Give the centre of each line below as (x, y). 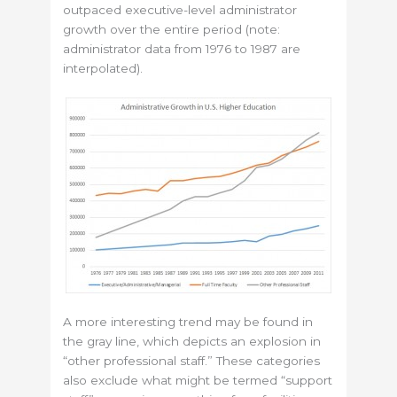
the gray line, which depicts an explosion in (192, 342)
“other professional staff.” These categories (192, 361)
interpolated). (103, 68)
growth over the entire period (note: (172, 29)
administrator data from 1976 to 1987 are (182, 48)
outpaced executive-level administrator (180, 9)
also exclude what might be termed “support (198, 381)
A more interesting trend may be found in (188, 322)
